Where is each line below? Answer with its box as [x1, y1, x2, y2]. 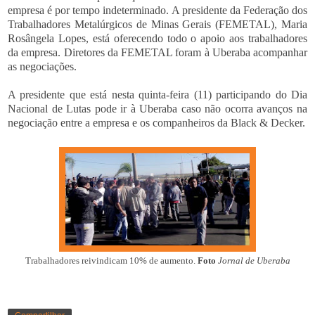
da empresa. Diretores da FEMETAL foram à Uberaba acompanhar [8, 46, 307, 59]
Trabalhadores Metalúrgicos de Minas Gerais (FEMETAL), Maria [8, 18, 307, 31]
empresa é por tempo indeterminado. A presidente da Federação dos [8, 4, 307, 17]
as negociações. [8, 60, 79, 73]
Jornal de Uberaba [217, 256, 290, 266]
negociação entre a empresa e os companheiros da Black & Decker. [8, 117, 305, 129]
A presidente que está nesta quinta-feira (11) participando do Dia [8, 89, 307, 101]
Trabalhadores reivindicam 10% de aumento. [25, 256, 198, 266]
